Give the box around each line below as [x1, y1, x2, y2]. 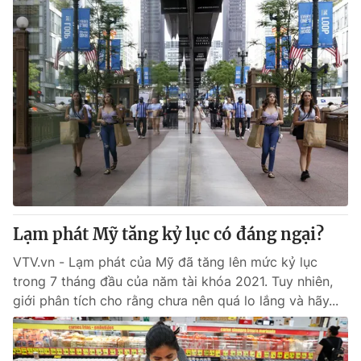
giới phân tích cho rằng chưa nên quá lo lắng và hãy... [13, 293, 338, 309]
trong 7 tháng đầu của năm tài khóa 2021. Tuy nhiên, [13, 273, 333, 289]
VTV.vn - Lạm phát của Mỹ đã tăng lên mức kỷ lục [13, 254, 317, 270]
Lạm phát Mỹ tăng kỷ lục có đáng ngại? [13, 224, 324, 244]
